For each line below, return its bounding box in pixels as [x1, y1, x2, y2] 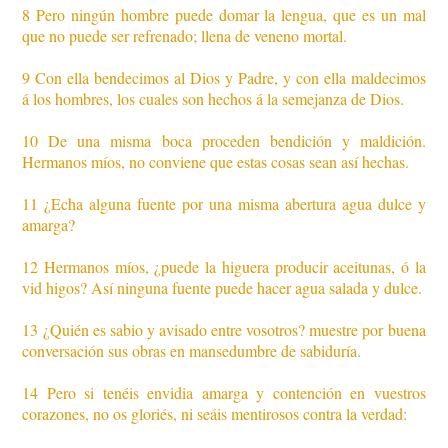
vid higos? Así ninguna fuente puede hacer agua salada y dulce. [22, 277, 423, 299]
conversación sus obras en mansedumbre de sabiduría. [22, 340, 362, 362]
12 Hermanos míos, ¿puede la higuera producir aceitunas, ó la [22, 256, 426, 278]
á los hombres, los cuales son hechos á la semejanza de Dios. [22, 88, 405, 110]
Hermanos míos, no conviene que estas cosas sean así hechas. [22, 151, 410, 173]
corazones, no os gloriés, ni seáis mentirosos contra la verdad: [22, 403, 408, 425]
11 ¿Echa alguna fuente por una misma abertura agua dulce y [22, 193, 426, 215]
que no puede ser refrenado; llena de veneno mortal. [22, 25, 348, 47]
